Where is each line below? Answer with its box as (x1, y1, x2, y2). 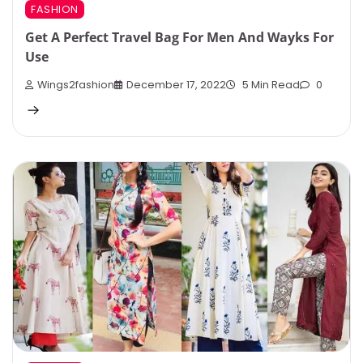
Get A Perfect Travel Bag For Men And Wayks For (25, 28, 334, 47)
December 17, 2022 (126, 77, 226, 92)
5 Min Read (240, 77, 300, 92)
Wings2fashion (37, 77, 114, 92)
